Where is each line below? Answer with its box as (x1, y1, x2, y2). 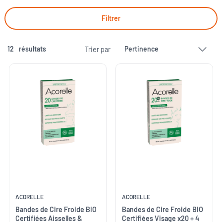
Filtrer (102, 14, 120, 22)
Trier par (85, 45, 111, 54)
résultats (19, 45, 46, 53)
